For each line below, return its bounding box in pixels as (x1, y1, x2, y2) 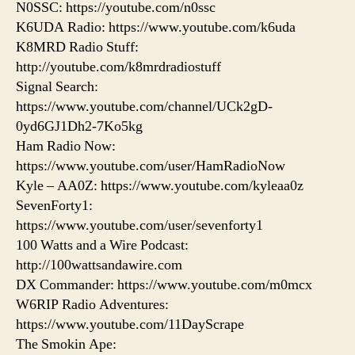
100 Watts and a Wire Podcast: (16, 235, 189, 254)
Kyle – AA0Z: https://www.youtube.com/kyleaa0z (16, 176, 303, 195)
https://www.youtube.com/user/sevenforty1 (16, 216, 263, 235)
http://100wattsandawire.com (16, 255, 182, 274)
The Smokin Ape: (16, 334, 116, 353)
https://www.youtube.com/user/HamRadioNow (16, 156, 285, 175)
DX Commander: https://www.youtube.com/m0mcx (16, 275, 312, 294)
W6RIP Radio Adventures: (16, 295, 169, 314)
